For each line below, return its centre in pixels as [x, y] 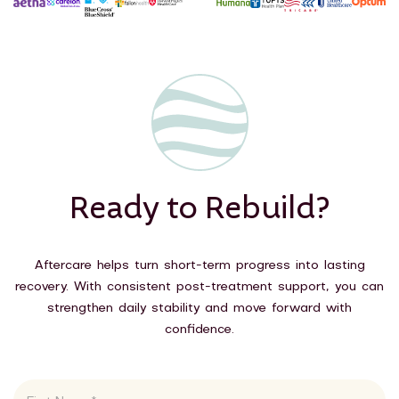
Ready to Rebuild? [199, 208]
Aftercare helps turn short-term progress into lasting [199, 265]
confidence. [199, 330]
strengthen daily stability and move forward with [199, 308]
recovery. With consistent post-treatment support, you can [199, 287]
